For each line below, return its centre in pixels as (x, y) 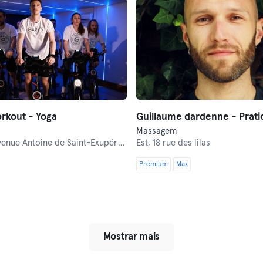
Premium (154, 164)
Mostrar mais (131, 237)
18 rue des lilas (181, 143)
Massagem (156, 131)
